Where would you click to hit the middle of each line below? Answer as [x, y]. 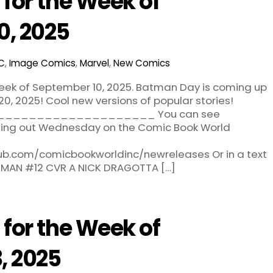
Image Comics [42, 63]
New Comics [141, 63]
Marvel [94, 63]
